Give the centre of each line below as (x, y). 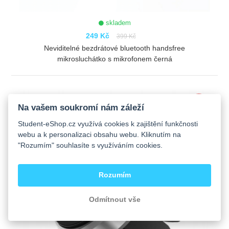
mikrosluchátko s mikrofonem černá (114, 59)
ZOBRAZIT (116, 91)
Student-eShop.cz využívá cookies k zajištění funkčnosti (108, 124)
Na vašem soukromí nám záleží (81, 107)
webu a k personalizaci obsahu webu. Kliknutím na (100, 135)
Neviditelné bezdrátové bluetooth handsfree (114, 48)
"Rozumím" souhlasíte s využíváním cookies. (90, 145)
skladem (117, 22)
